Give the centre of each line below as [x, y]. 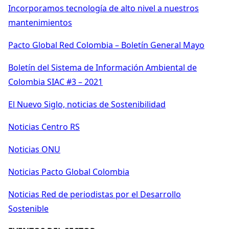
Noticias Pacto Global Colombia [69, 171]
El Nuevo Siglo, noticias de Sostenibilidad [87, 104]
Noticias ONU [34, 149]
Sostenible [28, 208]
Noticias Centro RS [44, 127]
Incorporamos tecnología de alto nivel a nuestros [104, 8]
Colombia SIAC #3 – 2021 [55, 82]
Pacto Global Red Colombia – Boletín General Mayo [106, 45]
